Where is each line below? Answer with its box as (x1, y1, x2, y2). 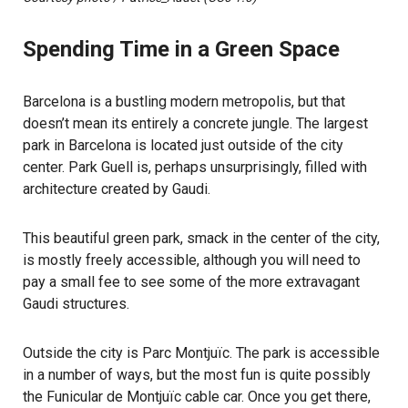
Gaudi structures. (23, 295, 129, 313)
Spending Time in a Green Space (23, 36, 340, 63)
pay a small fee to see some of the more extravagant (23, 273, 360, 291)
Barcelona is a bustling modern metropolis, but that (23, 93, 345, 111)
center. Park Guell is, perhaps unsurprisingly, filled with (23, 158, 367, 177)
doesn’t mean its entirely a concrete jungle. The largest (23, 115, 368, 133)
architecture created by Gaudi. (23, 180, 210, 199)
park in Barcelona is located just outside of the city (23, 137, 343, 155)
